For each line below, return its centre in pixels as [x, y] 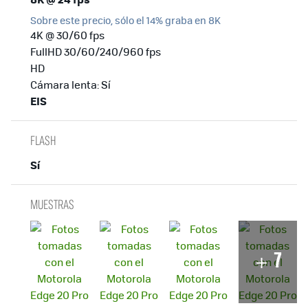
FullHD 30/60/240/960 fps [96, 51]
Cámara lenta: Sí [70, 84]
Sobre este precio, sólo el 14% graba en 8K [125, 20]
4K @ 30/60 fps [67, 35]
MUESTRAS [52, 204]
